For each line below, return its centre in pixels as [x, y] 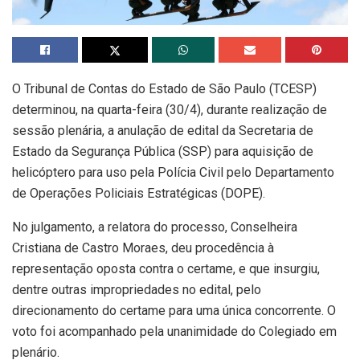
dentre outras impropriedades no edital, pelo [137, 290]
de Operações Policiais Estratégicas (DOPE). [139, 194]
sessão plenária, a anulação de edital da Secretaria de [163, 131]
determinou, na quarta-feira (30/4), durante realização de [170, 110]
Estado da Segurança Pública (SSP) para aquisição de [163, 152]
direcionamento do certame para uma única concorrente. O [174, 311]
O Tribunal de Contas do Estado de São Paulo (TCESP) [164, 89]
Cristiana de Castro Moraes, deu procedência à [143, 248]
